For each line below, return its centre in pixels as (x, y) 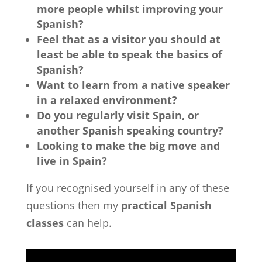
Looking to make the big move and (128, 146)
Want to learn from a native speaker (133, 85)
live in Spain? (72, 161)
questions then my (73, 205)
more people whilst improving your (130, 9)
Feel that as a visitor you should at (128, 39)
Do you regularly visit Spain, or (118, 115)
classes (45, 223)
